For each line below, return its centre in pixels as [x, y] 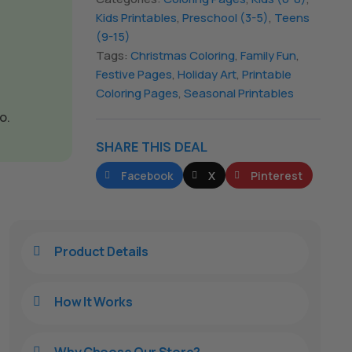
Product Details [101, 251]
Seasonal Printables [238, 93]
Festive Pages [134, 74]
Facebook [147, 175]
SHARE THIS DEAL [151, 147]
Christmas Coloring [182, 55]
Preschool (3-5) [225, 18]
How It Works [93, 302]
